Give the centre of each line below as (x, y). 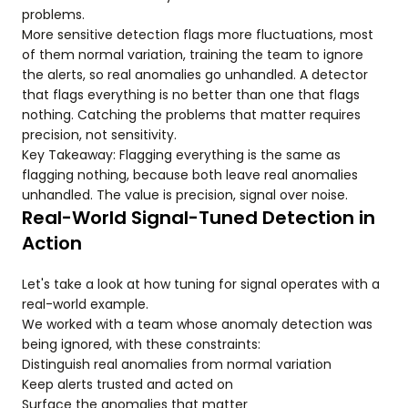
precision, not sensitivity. (99, 135)
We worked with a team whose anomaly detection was (197, 324)
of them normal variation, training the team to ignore (193, 55)
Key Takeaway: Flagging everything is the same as (181, 155)
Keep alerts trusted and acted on (127, 384)
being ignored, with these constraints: (141, 344)
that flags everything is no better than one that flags (191, 95)
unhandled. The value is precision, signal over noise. (185, 195)
